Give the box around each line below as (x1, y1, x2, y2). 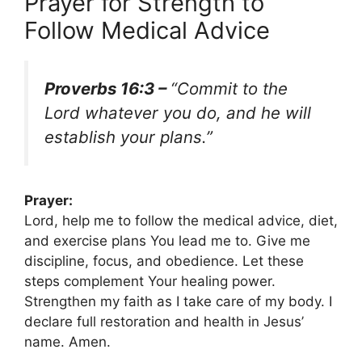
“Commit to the (170, 78, 288, 99)
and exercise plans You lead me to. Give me (24, 232, 310, 249)
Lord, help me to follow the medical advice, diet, (24, 212, 338, 229)
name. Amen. (24, 333, 111, 350)
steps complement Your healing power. (24, 272, 276, 289)
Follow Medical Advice (24, 16, 270, 45)
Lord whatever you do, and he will (44, 103, 311, 124)
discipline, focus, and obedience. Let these (24, 252, 304, 269)
